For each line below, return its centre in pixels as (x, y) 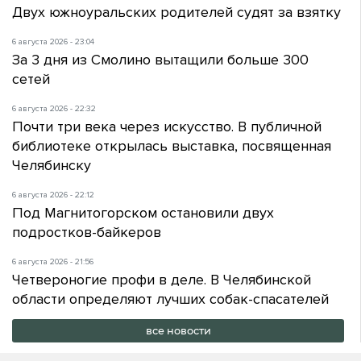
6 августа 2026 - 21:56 (53, 261)
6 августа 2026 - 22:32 (54, 108)
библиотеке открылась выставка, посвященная (172, 145)
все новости (178, 331)
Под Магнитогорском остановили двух (143, 212)
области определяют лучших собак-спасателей (170, 299)
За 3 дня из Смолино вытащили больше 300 (160, 60)
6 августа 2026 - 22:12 (53, 195)
